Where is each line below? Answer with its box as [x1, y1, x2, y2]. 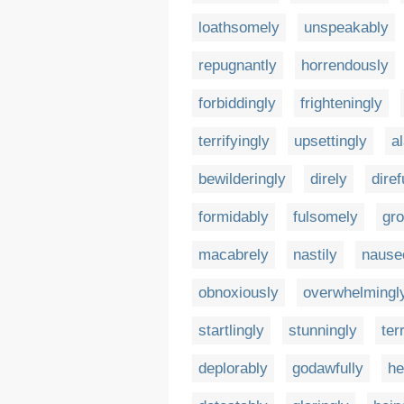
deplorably [198, 360, 268, 377]
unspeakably [304, 19, 389, 36]
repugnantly [198, 57, 277, 74]
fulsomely [293, 208, 358, 225]
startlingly [198, 322, 264, 339]
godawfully [292, 360, 363, 377]
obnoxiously [198, 284, 279, 301]
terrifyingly [198, 133, 270, 150]
